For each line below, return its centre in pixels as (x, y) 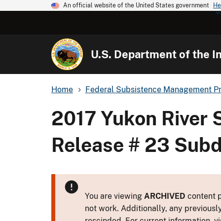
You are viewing (114, 196)
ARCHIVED (165, 196)
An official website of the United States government (136, 5)
